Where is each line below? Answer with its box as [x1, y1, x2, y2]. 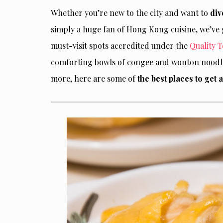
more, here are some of [51, 73, 137, 84]
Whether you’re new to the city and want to [51, 7, 210, 18]
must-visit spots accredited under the [51, 40, 190, 51]
